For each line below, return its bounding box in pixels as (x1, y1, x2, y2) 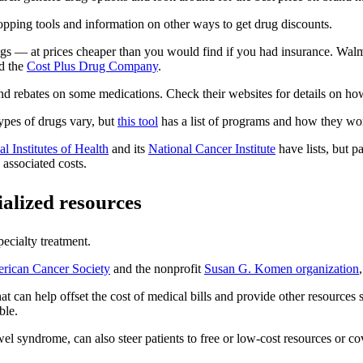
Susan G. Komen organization (204, 262, 359, 276)
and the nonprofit (110, 262, 204, 276)
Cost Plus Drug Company (27, 59, 158, 74)
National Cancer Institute (148, 142, 275, 156)
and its (109, 142, 148, 156)
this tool (117, 114, 158, 129)
